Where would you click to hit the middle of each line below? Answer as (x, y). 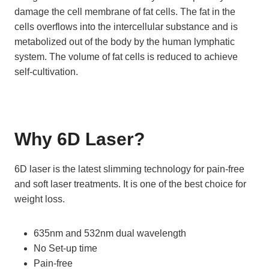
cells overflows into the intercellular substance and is (126, 27)
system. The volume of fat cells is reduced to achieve (126, 57)
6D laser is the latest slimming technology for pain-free (129, 169)
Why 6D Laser (74, 139)
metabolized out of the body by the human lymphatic (125, 42)
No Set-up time (65, 249)
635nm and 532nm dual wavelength (110, 234)
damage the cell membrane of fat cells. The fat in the (125, 12)
